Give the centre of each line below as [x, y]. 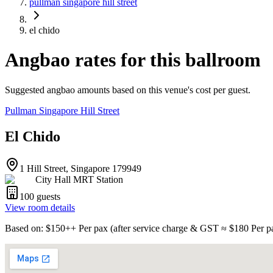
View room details [40, 207]
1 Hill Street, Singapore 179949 [80, 168]
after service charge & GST [166, 228]
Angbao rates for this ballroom [133, 60]
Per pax [93, 228]
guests [48, 196]
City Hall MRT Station [79, 179]
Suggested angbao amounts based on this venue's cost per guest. [128, 90]
